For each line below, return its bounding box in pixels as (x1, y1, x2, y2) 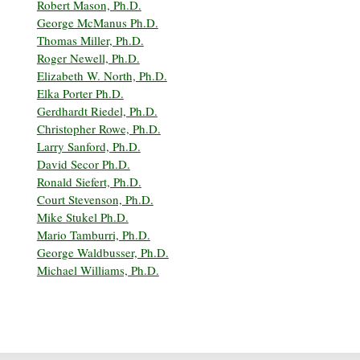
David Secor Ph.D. (36, 156, 130, 173)
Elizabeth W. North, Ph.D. (36, 67, 167, 84)
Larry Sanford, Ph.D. (36, 138, 141, 155)
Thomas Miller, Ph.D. (36, 32, 144, 49)
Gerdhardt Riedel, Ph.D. (36, 103, 157, 120)
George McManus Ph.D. (36, 14, 158, 31)
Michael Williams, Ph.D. (36, 262, 159, 279)
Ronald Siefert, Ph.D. (36, 174, 141, 190)
